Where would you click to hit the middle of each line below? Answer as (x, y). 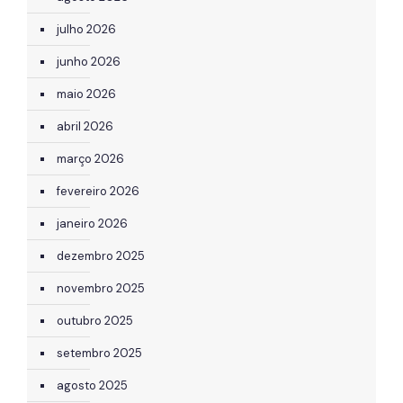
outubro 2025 (95, 320)
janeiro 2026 (92, 223)
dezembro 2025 (101, 255)
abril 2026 (85, 126)
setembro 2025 (99, 353)
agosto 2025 (92, 385)
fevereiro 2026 (98, 191)
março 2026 (90, 158)
